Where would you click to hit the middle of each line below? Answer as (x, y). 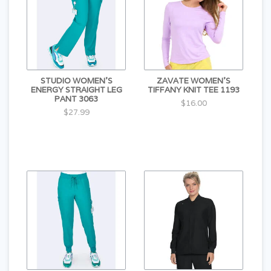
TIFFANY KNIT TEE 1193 (194, 90)
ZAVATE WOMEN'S (194, 81)
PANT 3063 (76, 99)
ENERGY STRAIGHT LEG (76, 90)
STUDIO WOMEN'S (76, 81)
